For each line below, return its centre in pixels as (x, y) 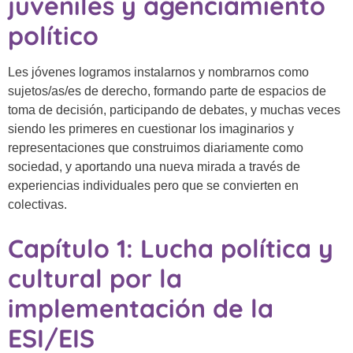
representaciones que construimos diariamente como (156, 148)
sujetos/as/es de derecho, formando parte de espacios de (167, 91)
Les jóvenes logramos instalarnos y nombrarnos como (158, 72)
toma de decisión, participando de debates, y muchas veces (174, 110)
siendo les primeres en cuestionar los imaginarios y (151, 129)
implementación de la (141, 308)
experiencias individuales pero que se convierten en (153, 186)
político (53, 35)
